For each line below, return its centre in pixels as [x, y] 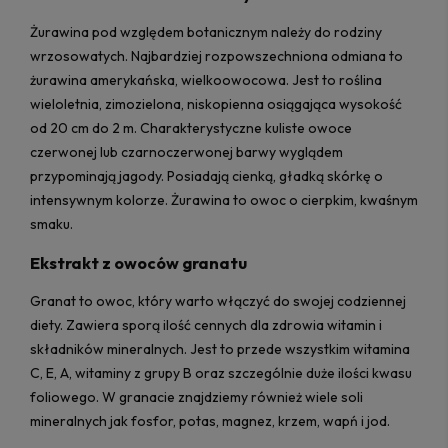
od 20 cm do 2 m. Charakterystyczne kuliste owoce [191, 128]
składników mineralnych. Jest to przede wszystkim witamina [220, 348]
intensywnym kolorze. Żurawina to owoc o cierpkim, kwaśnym [224, 200]
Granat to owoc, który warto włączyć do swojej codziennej [218, 300]
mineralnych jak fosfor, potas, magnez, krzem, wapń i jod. [211, 420]
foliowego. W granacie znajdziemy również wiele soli [196, 396]
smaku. [53, 224]
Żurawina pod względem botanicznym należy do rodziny [206, 32]
